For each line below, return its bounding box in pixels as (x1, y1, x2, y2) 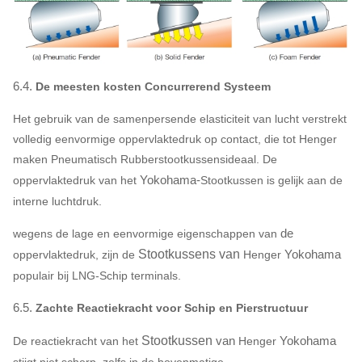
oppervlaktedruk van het (13, 173, 140, 187)
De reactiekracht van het (13, 334, 138, 347)
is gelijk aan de (267, 173, 343, 187)
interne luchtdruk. (13, 194, 102, 208)
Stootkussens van (138, 246, 240, 261)
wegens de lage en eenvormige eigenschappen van (13, 226, 277, 240)
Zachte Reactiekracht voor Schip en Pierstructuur (36, 301, 308, 314)
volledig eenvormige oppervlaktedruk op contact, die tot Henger (13, 132, 337, 145)
